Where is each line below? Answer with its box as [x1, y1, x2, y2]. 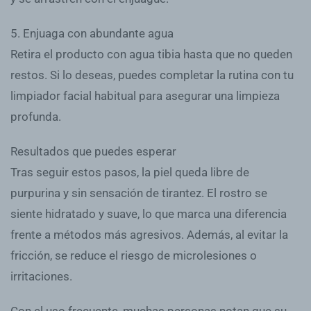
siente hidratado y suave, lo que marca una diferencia [10, 206, 287, 221]
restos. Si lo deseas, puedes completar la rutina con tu [10, 67, 294, 82]
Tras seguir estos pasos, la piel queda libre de [10, 165, 249, 179]
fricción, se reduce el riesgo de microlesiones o [10, 248, 257, 262]
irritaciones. [10, 269, 72, 283]
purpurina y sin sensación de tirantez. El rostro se [10, 185, 267, 200]
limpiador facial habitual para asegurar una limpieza [10, 88, 280, 103]
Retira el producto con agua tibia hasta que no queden [10, 47, 292, 61]
